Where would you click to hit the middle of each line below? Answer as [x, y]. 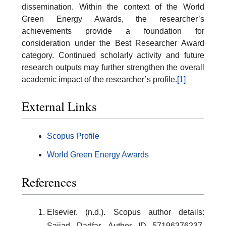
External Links [59, 106]
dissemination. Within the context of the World [113, 7]
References [49, 182]
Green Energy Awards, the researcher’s [113, 19]
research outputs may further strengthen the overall [113, 67]
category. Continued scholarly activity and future [113, 55]
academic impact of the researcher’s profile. [99, 79]
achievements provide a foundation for [113, 31]
